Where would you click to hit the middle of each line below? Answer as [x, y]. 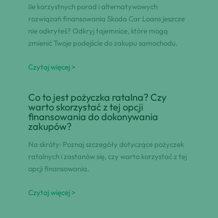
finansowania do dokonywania [93, 117]
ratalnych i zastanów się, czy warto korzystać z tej [107, 157]
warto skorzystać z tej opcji [85, 107]
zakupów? [50, 127]
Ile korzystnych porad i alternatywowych [93, 7]
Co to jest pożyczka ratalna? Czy [97, 97]
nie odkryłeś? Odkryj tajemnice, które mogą [98, 31]
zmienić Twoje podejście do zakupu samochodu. [103, 43]
